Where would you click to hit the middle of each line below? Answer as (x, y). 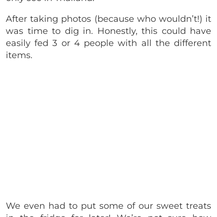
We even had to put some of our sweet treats (108, 206)
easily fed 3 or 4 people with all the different (108, 43)
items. (19, 55)
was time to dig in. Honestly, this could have (108, 31)
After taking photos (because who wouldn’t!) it (108, 19)
